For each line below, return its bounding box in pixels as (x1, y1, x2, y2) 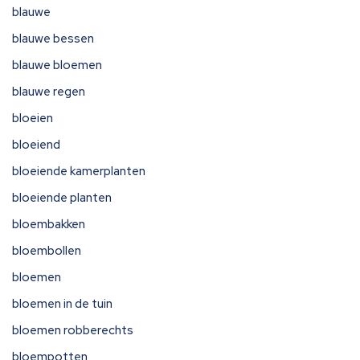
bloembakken (12, 216, 85, 232)
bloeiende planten (12, 190, 112, 206)
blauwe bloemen (12, 57, 102, 73)
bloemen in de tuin (12, 296, 112, 312)
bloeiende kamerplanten (12, 163, 145, 179)
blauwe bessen (12, 31, 94, 47)
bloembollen (12, 243, 81, 259)
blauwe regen (12, 84, 85, 100)
